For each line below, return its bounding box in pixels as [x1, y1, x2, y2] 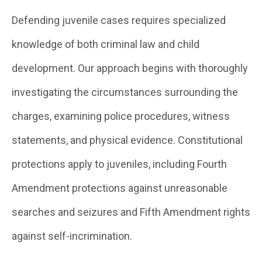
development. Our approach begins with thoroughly [12, 62, 248, 74]
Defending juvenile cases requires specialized [12, 14, 226, 26]
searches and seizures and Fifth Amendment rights [12, 206, 250, 218]
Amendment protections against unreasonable [12, 182, 227, 194]
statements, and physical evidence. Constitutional [12, 134, 243, 146]
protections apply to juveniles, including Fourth [12, 158, 227, 170]
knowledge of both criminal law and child [12, 38, 199, 50]
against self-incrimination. [12, 230, 132, 242]
